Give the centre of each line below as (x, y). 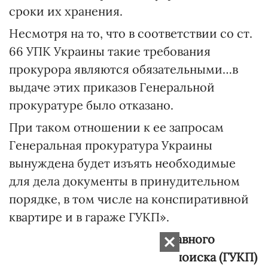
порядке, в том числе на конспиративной (129, 199)
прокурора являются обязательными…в (124, 69)
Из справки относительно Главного (112, 239)
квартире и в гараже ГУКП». (89, 217)
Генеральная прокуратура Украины (111, 145)
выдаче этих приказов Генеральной (112, 87)
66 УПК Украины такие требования (110, 51)
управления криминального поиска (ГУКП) (133, 257)
